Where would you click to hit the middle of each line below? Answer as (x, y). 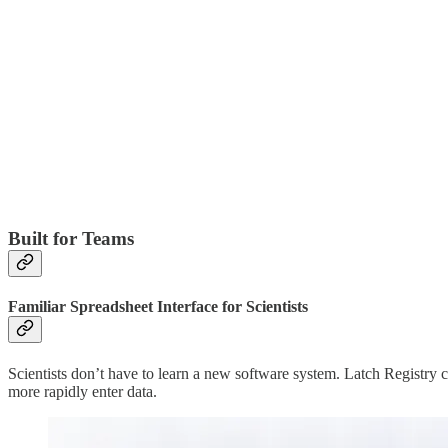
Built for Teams (71, 239)
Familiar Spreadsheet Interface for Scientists (158, 307)
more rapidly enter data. (82, 391)
